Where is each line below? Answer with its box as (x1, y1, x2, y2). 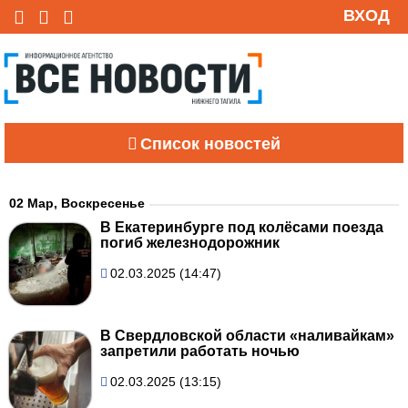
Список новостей (140, 134, 280, 153)
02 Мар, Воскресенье (9, 195, 145, 210)
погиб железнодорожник (100, 234, 280, 250)
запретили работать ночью (100, 342, 300, 359)
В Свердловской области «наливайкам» (100, 327, 394, 343)
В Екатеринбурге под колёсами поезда (100, 219, 383, 235)
